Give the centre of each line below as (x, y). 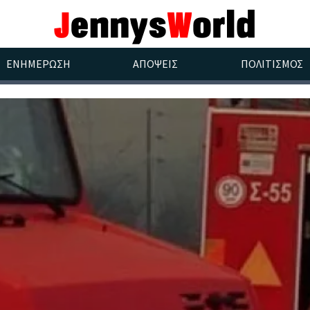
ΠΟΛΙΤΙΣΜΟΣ (272, 64)
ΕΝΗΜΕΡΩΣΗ (39, 64)
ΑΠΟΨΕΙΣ (156, 64)
